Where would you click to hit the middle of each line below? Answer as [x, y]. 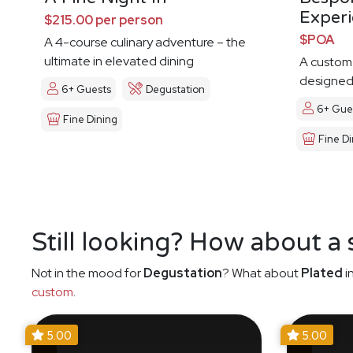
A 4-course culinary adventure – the [145, 42]
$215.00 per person [104, 20]
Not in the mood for [87, 273]
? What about [262, 273]
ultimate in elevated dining [119, 61]
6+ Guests [86, 89]
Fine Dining [90, 120]
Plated [322, 273]
